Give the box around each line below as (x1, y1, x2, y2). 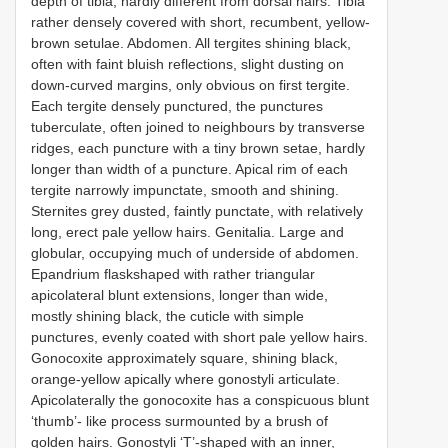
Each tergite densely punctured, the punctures (31, 97, 323, 114)
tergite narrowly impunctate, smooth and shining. (31, 181, 339, 198)
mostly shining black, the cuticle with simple (31, 307, 304, 324)
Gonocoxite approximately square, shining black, (31, 349, 338, 366)
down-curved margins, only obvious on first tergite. (31, 76, 350, 93)
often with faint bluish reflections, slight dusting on (31, 55, 344, 72)
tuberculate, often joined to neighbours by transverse (31, 118, 365, 135)
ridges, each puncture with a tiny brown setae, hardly (31, 139, 365, 156)
